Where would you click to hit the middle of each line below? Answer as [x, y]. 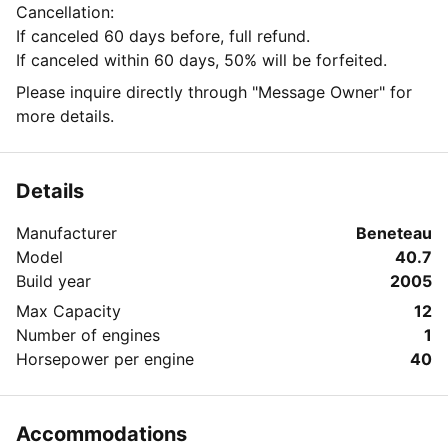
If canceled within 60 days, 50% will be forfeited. [201, 60]
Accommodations [101, 434]
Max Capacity [68, 311]
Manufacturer [66, 233]
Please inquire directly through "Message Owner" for [214, 92]
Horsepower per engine [105, 359]
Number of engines [88, 335]
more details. [65, 116]
